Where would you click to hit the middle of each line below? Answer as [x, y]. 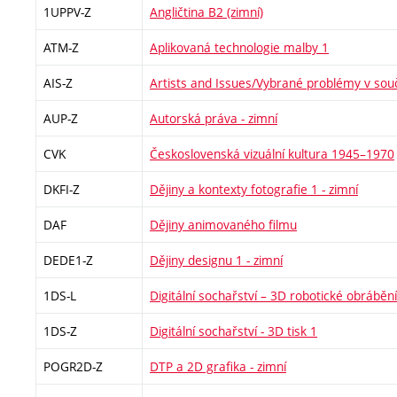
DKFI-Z [62, 189]
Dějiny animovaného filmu [223, 225]
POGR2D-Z [73, 366]
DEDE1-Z [68, 260]
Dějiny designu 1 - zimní [216, 260]
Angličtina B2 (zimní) [206, 12]
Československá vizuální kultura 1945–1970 [272, 154]
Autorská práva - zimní [214, 118]
